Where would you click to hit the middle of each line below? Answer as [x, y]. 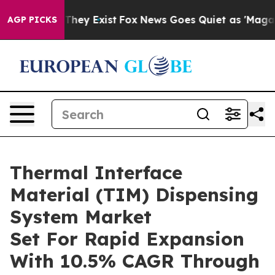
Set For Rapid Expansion [127, 239]
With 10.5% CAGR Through [135, 261]
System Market [81, 217]
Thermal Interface [96, 172]
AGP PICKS [32, 20]
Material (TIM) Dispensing [134, 195]
